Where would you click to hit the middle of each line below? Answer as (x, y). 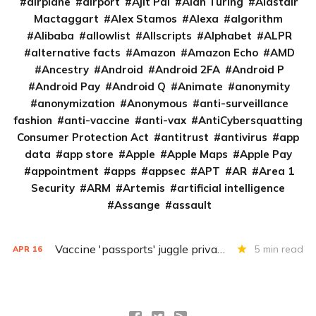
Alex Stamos (144, 19)
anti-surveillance (244, 103)
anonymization (76, 103)
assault (192, 205)
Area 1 (276, 171)
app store (88, 154)
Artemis (144, 188)
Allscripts (167, 36)
